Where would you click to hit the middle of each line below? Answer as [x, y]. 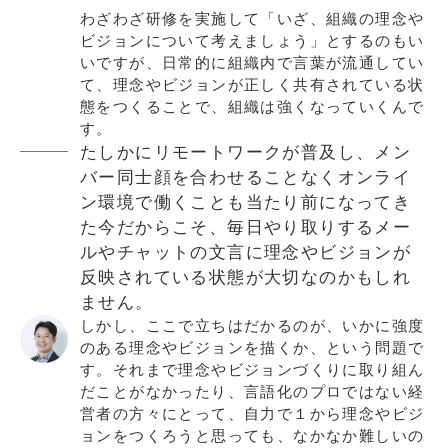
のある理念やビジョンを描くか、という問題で [252, 347]
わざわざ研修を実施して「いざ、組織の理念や [252, 18]
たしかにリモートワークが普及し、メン [246, 151]
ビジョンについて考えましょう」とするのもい [252, 40]
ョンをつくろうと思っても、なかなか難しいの [252, 435]
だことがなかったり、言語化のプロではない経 [252, 391]
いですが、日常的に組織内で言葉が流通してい [252, 62]
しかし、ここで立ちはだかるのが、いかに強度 [252, 325]
